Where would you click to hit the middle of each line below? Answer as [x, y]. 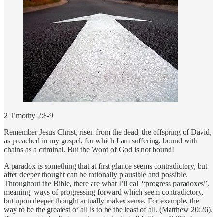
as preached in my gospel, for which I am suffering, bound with [101, 140]
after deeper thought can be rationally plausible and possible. [96, 174]
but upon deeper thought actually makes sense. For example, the [101, 201]
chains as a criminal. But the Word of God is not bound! [89, 149]
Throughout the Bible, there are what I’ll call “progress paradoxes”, [107, 183]
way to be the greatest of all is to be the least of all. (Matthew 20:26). [108, 209]
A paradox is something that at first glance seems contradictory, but [106, 166]
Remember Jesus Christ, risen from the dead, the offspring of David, [108, 132]
